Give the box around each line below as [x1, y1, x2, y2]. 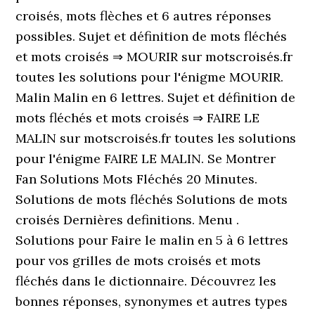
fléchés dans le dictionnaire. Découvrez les [15, 273, 277, 289]
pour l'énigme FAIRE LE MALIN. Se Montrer [15, 150, 276, 167]
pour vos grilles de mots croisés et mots [15, 252, 262, 269]
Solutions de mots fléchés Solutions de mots [15, 191, 288, 207]
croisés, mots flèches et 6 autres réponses [15, 8, 272, 24]
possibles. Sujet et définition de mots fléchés [15, 28, 288, 44]
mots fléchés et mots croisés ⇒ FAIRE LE [15, 110, 260, 126]
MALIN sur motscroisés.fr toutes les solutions [15, 130, 297, 146]
